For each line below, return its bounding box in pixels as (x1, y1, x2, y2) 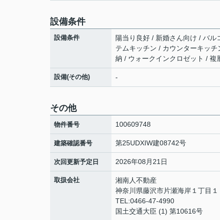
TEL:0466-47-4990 (115, 197, 174, 205)
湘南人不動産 (115, 176, 157, 184)
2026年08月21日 (115, 158, 167, 165)
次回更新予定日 (54, 158, 99, 165)
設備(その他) (54, 73, 90, 81)
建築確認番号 (54, 139, 92, 147)
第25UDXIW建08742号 (115, 139, 186, 147)
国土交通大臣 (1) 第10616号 (115, 207, 203, 215)
